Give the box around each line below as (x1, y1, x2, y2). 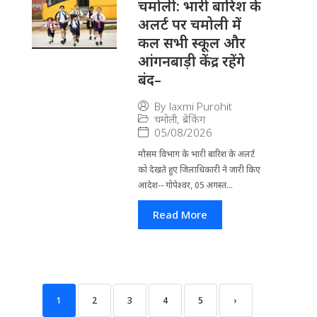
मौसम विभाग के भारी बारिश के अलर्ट (137, 147, 255, 160)
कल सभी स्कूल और (137, 33, 246, 52)
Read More (152, 207, 207, 221)
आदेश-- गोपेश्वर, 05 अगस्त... (137, 178, 233, 191)
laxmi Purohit (168, 99, 232, 114)
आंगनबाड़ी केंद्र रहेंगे (137, 51, 245, 71)
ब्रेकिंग (182, 112, 205, 127)
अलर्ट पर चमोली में (137, 14, 241, 34)
